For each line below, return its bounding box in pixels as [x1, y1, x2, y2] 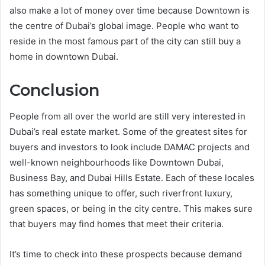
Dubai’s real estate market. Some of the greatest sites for [9, 126, 247, 138]
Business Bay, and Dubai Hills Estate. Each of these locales [9, 172, 254, 184]
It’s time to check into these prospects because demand [9, 248, 242, 260]
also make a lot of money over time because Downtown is [9, 4, 250, 16]
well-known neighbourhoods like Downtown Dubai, [9, 157, 224, 169]
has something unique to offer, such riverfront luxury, [9, 188, 232, 199]
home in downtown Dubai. [9, 50, 118, 62]
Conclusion [9, 80, 99, 100]
